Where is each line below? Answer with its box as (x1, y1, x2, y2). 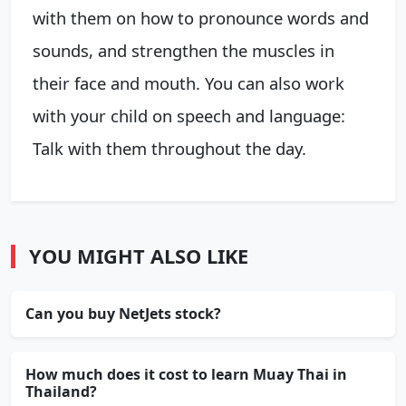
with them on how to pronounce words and (33, 6, 369, 29)
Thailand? (25, 382, 97, 401)
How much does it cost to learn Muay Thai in (25, 364, 347, 384)
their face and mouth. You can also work (33, 72, 344, 94)
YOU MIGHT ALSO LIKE (29, 243, 248, 269)
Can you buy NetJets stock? (25, 304, 221, 324)
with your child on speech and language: (33, 104, 345, 127)
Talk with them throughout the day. (33, 137, 306, 159)
